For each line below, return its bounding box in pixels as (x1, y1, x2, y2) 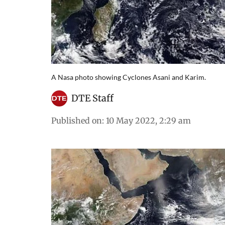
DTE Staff (71, 92, 114, 104)
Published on (51, 115, 102, 126)
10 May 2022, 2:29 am (106, 115, 191, 126)
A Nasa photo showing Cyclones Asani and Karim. (51, 72, 206, 81)
